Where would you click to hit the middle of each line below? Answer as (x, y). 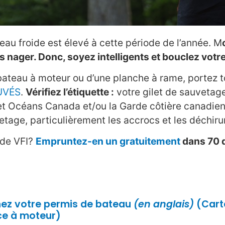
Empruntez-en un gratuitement (108, 141)
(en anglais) (164, 204)
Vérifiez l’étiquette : (70, 92)
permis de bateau (87, 204)
